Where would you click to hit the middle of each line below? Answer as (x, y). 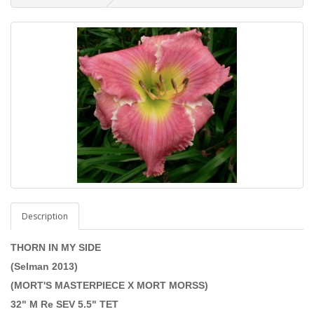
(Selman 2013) (44, 266)
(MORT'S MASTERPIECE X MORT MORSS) (109, 285)
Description (45, 216)
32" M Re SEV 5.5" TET (64, 304)
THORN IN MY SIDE (57, 247)
